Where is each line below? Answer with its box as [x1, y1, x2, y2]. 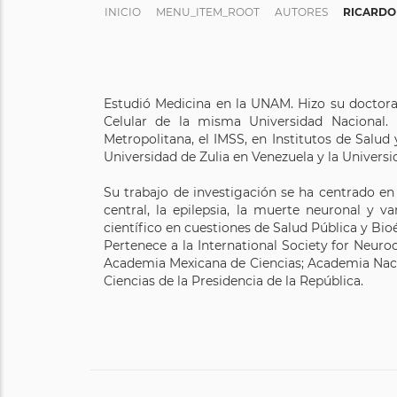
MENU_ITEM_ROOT [156, 5, 260, 19]
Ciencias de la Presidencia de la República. [104, 273, 363, 289]
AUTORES [275, 5, 328, 19]
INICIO [105, 5, 141, 19]
